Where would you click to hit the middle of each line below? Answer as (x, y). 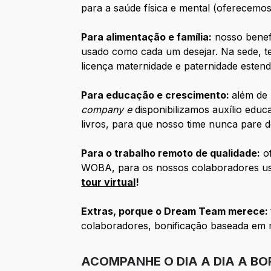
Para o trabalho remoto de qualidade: (171, 153)
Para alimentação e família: (147, 37)
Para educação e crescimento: (157, 95)
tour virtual (109, 182)
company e (108, 110)
